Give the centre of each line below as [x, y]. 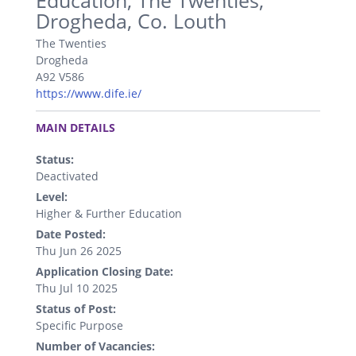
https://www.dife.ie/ [89, 93]
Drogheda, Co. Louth [131, 21]
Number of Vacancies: [95, 346]
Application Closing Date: [104, 271]
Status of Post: [76, 308]
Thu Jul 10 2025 [77, 288]
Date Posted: [71, 234]
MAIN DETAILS [75, 127]
